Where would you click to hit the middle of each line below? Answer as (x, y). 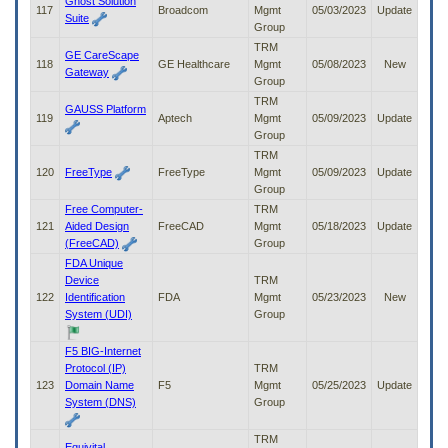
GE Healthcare (194, 64)
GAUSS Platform (105, 109)
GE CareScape (102, 55)
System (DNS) (100, 402)
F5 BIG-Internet (103, 351)
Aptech (175, 118)
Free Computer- (104, 209)
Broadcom (183, 10)
